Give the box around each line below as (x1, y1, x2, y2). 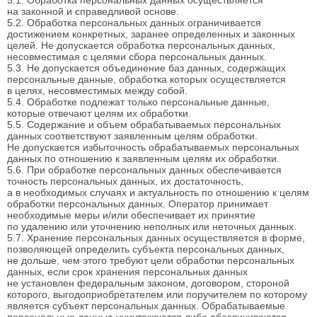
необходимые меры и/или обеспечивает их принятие (7, 209, 255, 221)
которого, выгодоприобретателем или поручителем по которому (7, 288, 307, 300)
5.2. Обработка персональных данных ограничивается (7, 16, 261, 28)
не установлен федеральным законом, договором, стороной (7, 277, 289, 289)
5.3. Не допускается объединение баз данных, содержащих (7, 62, 286, 74)
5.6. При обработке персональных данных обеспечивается (7, 163, 282, 175)
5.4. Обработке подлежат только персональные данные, (7, 96, 270, 108)
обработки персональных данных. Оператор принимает (7, 197, 268, 209)
